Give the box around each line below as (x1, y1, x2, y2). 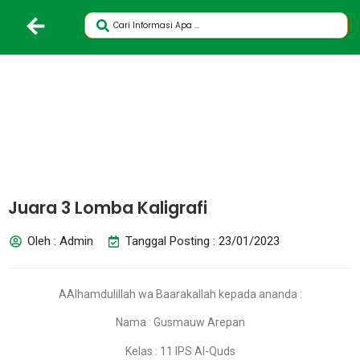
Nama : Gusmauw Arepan (115, 316, 245, 329)
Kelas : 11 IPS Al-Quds (125, 344, 235, 358)
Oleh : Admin (27, 234, 93, 248)
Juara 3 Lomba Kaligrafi (8, 196, 207, 219)
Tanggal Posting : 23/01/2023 (125, 234, 280, 248)
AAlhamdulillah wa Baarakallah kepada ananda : (58, 288, 302, 301)
